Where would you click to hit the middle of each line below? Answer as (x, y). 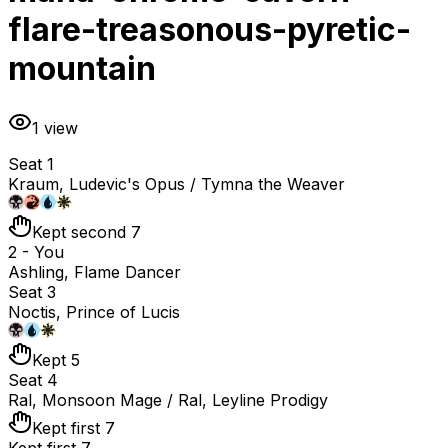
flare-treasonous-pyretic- (209, 30)
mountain (82, 69)
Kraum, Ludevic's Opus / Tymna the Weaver (176, 183)
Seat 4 (33, 379)
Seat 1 (31, 163)
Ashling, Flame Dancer (94, 271)
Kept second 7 (86, 231)
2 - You (36, 251)
